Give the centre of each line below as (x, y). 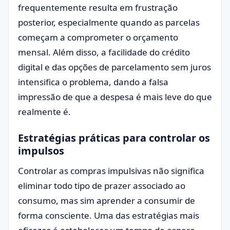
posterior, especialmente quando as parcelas (109, 22)
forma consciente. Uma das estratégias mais (109, 215)
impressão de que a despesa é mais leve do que (115, 97)
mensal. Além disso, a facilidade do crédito (104, 52)
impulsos (41, 151)
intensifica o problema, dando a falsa (93, 82)
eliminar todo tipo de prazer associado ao (102, 186)
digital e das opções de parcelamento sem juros (114, 67)
